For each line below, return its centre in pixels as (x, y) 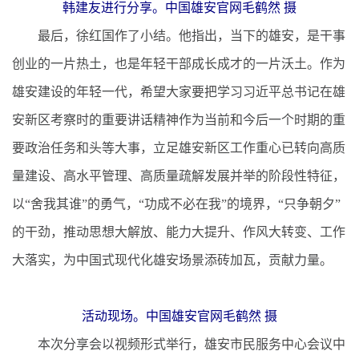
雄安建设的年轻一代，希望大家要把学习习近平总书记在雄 (179, 91)
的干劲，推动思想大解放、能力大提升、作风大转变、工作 (179, 232)
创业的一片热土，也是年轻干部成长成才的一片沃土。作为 (179, 63)
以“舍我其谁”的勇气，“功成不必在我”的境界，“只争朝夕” (176, 204)
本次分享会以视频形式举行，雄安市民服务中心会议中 (179, 344)
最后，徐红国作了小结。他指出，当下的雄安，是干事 (179, 35)
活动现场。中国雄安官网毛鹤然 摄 (179, 316)
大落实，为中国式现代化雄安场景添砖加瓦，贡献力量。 (172, 260)
